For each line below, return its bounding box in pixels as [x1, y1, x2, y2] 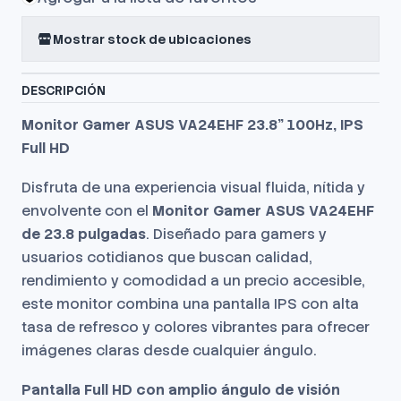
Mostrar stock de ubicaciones [53, 30, 252, 47]
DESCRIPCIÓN [21, 82, 106, 98]
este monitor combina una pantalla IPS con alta [21, 294, 359, 313]
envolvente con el [21, 201, 152, 220]
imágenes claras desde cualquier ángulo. [21, 341, 317, 360]
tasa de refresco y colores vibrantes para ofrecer [21, 318, 370, 337]
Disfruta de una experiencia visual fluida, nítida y [21, 178, 365, 197]
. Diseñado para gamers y [146, 225, 327, 243]
